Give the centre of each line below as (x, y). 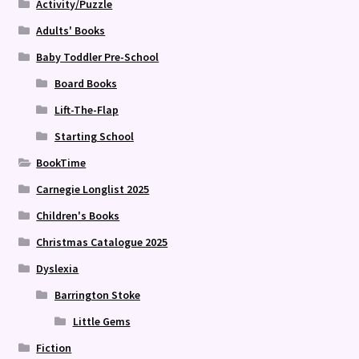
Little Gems (101, 322)
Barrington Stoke (97, 295)
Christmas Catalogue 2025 (102, 242)
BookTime (61, 163)
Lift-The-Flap (86, 110)
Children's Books (78, 216)
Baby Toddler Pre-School (98, 57)
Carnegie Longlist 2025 (93, 190)
